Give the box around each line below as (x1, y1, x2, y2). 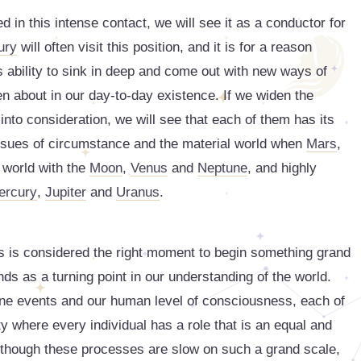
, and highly (247, 160, 317, 176)
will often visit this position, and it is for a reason (17, 39, 312, 55)
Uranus (116, 185, 160, 200)
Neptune (197, 160, 247, 176)
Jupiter (45, 185, 86, 200)
